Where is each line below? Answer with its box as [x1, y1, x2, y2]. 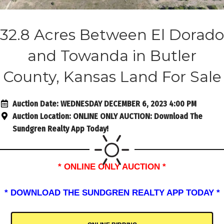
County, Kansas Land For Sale [2, 67, 221, 86]
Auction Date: [12, 98, 58, 108]
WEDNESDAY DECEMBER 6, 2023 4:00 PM [58, 98, 196, 108]
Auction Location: [12, 111, 71, 121]
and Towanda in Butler [27, 46, 196, 65]
